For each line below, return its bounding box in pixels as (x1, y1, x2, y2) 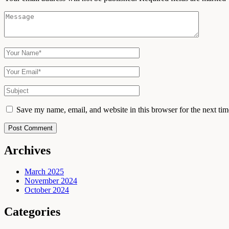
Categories (4, 205, 60, 219)
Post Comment (8, 124, 53, 132)
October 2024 (25, 186, 69, 195)
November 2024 (25, 176, 77, 186)
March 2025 (25, 167, 64, 176)
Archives (4, 143, 51, 157)
